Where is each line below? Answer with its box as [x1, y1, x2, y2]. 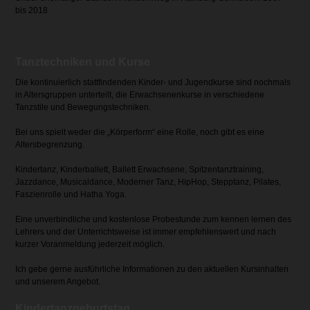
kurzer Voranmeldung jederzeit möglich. [15, 239, 165, 250]
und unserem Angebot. [15, 277, 101, 287]
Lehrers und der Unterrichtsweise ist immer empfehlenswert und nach [15, 227, 277, 237]
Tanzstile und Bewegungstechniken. [15, 102, 152, 113]
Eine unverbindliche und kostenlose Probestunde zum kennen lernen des [15, 215, 292, 225]
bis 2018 [15, 6, 48, 16]
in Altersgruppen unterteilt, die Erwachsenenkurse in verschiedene [15, 90, 265, 100]
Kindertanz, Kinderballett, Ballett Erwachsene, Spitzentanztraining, [15, 165, 264, 175]
